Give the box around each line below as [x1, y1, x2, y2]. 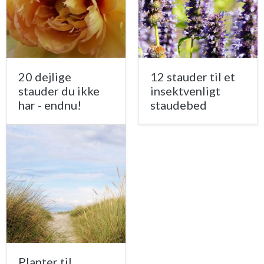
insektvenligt [150, 84, 220, 98]
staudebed [150, 98, 207, 113]
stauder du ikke [18, 84, 100, 98]
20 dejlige [18, 70, 71, 84]
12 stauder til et [150, 70, 235, 84]
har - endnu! [18, 98, 81, 113]
